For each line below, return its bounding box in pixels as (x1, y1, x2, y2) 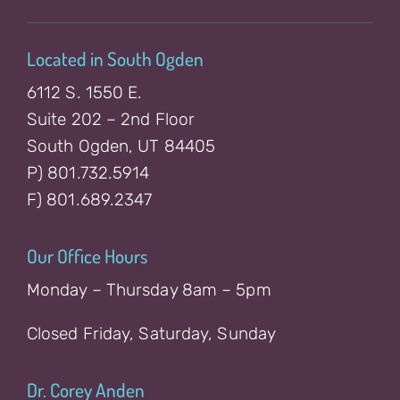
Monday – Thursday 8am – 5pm (26, 279, 271, 300)
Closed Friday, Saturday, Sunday (26, 322, 277, 344)
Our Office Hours (26, 243, 147, 268)
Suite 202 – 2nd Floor (26, 108, 196, 129)
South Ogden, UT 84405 (26, 135, 216, 156)
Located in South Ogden (26, 46, 204, 71)
